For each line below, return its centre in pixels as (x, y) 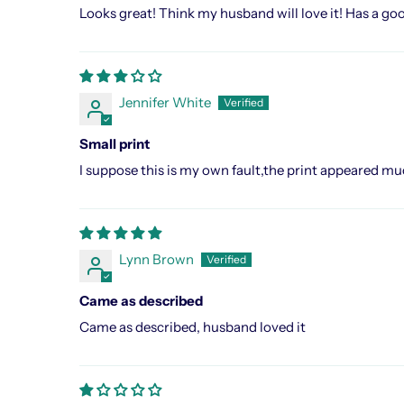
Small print (114, 144)
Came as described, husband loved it (192, 327)
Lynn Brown (156, 260)
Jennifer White (165, 103)
